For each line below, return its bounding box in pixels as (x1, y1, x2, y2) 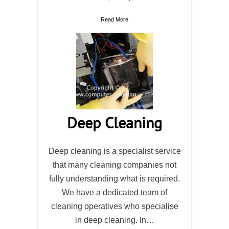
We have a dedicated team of (62, 188, 167, 197)
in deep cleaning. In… (75, 216, 154, 224)
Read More (101, 16, 128, 22)
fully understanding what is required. (49, 174, 180, 183)
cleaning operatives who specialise (51, 202, 178, 211)
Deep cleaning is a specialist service (48, 147, 181, 155)
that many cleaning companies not (53, 161, 176, 169)
